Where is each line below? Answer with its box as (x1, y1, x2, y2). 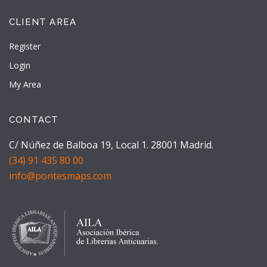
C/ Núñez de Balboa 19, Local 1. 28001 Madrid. (9, 138, 213, 151)
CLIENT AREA (9, 16, 77, 27)
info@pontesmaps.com (9, 169, 111, 182)
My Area (9, 78, 41, 90)
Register (9, 40, 41, 52)
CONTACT (9, 114, 59, 125)
